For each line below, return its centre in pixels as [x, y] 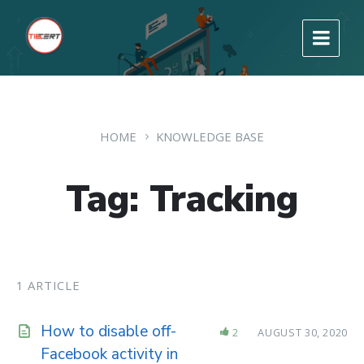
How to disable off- [108, 331]
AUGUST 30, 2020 [303, 332]
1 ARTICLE [48, 285]
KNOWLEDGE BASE [210, 136]
